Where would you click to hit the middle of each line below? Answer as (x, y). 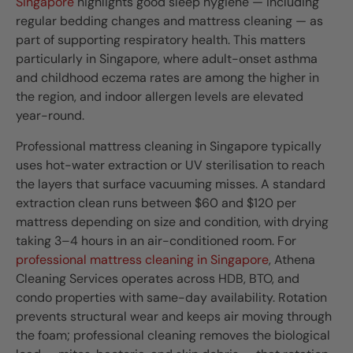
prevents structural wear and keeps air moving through (174, 316)
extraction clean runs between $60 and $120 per (156, 203)
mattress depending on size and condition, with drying (172, 221)
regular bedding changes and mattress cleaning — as (169, 21)
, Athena (292, 259)
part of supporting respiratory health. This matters (161, 40)
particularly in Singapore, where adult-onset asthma (167, 59)
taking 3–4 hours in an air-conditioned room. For (156, 240)
